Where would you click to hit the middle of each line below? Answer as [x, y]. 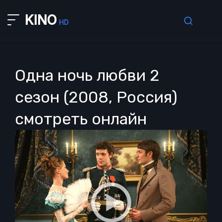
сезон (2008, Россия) [96, 97]
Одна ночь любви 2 [87, 75]
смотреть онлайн [81, 119]
